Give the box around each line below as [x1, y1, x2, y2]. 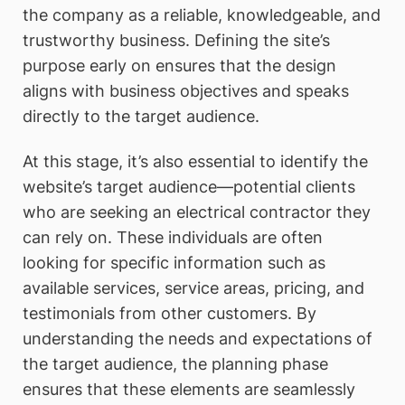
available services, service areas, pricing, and [23, 278, 364, 297]
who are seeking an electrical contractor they [23, 202, 371, 221]
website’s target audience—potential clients [23, 176, 355, 196]
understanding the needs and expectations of [23, 328, 372, 348]
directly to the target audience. [23, 106, 259, 126]
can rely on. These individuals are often [23, 227, 323, 247]
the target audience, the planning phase [23, 353, 328, 373]
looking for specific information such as [23, 252, 325, 272]
